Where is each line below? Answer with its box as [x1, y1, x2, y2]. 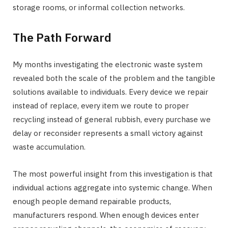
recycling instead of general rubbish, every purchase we [13, 115, 211, 125]
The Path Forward [13, 30, 111, 45]
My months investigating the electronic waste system [13, 60, 203, 70]
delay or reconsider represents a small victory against [13, 128, 203, 138]
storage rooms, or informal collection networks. [13, 3, 185, 13]
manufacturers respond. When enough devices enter [13, 210, 199, 220]
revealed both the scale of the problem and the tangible [13, 73, 215, 83]
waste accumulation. [13, 142, 85, 152]
